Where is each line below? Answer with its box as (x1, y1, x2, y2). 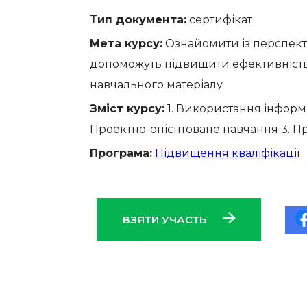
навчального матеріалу (90, 78, 223, 91)
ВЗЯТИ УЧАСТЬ (122, 213, 209, 226)
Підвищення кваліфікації (155, 147, 299, 160)
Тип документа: (90, 13, 186, 26)
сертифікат (186, 13, 252, 26)
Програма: (90, 147, 152, 160)
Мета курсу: (90, 37, 162, 50)
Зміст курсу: (90, 102, 164, 115)
